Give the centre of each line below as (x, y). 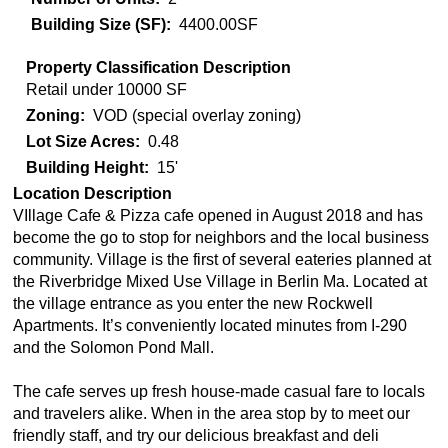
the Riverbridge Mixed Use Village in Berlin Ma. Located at (220, 282)
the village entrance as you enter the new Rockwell (193, 304)
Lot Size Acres (80, 142)
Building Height (85, 168)
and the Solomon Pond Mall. (113, 348)
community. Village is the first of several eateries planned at (222, 260)
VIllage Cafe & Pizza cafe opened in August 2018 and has (218, 216)
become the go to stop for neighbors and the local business (221, 238)
